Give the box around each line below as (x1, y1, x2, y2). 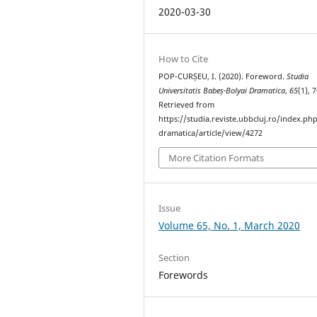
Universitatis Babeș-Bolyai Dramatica (158, 85, 286, 96)
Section (158, 251, 190, 265)
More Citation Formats (168, 151, 265, 165)
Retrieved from (158, 99, 215, 110)
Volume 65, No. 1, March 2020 (158, 219, 301, 233)
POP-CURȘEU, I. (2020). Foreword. (158, 71, 287, 81)
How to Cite (158, 52, 209, 65)
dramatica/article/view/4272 (158, 127, 263, 138)
